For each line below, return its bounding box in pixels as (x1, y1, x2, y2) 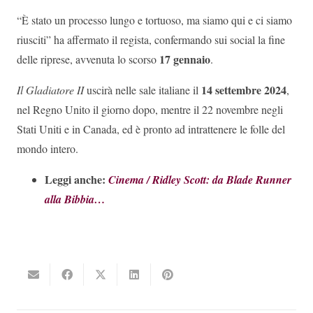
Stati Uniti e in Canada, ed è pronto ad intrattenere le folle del (17, 122, 285, 137)
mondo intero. (17, 141, 78, 156)
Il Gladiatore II (17, 82, 84, 98)
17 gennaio (159, 51, 210, 68)
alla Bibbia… (45, 191, 105, 208)
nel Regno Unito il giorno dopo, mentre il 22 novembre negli (17, 102, 283, 117)
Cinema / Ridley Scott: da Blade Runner (108, 172, 291, 188)
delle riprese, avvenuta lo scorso (17, 52, 159, 67)
